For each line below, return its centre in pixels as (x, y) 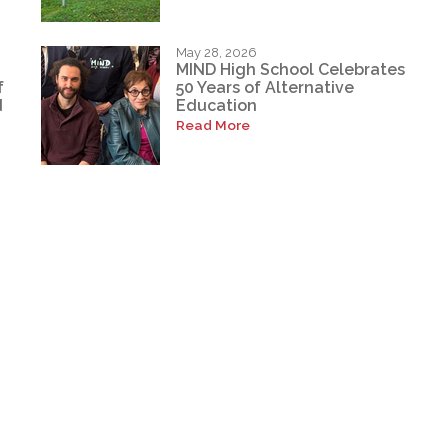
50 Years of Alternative (265, 88)
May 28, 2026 (217, 52)
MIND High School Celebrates (291, 70)
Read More (213, 125)
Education (217, 106)
